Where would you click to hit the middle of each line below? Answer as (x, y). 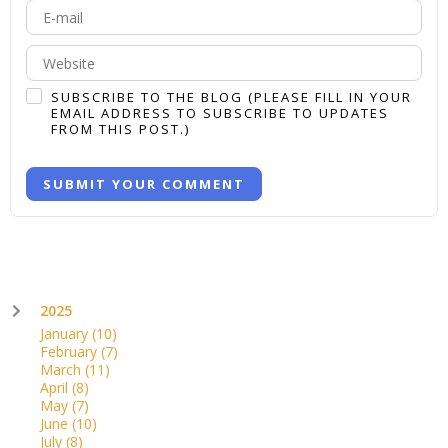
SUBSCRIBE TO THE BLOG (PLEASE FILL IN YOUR (231, 96)
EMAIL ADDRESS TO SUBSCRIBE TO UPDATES (220, 112)
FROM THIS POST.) (120, 128)
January (66, 333)
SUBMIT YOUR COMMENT (144, 183)
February (70, 351)
